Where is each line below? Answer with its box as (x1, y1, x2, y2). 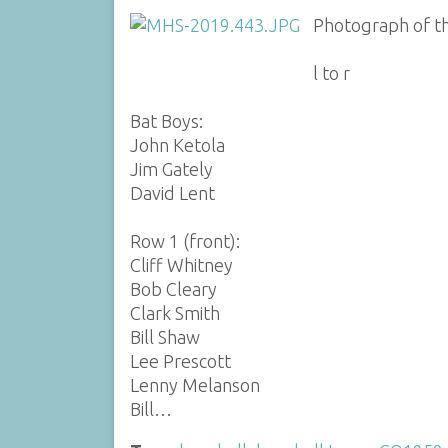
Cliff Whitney (129, 255, 233, 276)
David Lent (129, 183, 215, 204)
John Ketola (129, 135, 225, 156)
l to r (313, 63, 351, 84)
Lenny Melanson (129, 375, 260, 396)
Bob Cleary (129, 279, 217, 300)
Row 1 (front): (129, 231, 240, 252)
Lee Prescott (129, 351, 231, 372)
